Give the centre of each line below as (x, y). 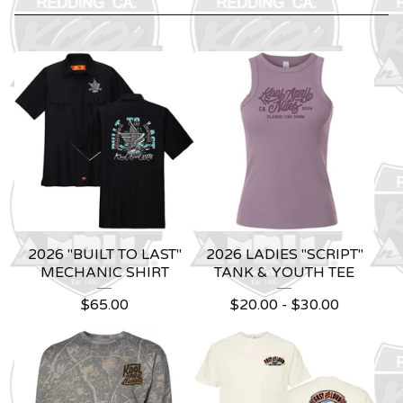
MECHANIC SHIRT (104, 272)
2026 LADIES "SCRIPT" (284, 254)
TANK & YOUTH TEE (284, 272)
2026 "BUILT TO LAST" (104, 254)
